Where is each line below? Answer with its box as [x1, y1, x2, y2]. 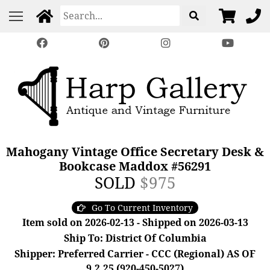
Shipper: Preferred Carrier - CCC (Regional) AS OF [14, 247, 256, 260]
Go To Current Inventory [92, 202, 193, 213]
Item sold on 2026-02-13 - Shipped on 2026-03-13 [22, 216, 248, 229]
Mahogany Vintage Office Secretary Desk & [5, 143, 264, 160]
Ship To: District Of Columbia [63, 231, 207, 245]
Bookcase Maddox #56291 [58, 158, 211, 174]
